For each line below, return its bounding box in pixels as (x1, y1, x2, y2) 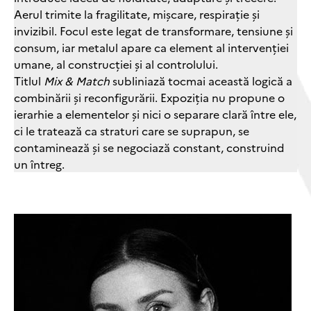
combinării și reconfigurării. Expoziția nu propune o (14, 90, 285, 105)
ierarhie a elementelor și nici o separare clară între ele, (14, 106, 296, 121)
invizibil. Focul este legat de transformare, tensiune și (14, 23, 293, 38)
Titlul (14, 73, 44, 88)
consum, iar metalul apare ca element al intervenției (14, 40, 289, 55)
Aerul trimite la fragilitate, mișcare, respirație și (14, 6, 260, 22)
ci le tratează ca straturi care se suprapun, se (14, 123, 249, 138)
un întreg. (14, 156, 65, 171)
